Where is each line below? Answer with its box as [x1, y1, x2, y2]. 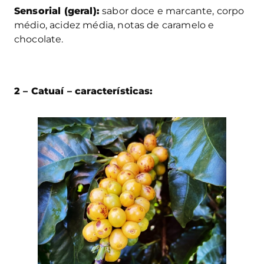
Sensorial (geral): [14, 5, 100, 17]
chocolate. [14, 34, 64, 45]
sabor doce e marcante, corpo [99, 5, 245, 17]
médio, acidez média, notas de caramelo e [14, 19, 214, 31]
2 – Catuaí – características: [14, 85, 153, 97]
